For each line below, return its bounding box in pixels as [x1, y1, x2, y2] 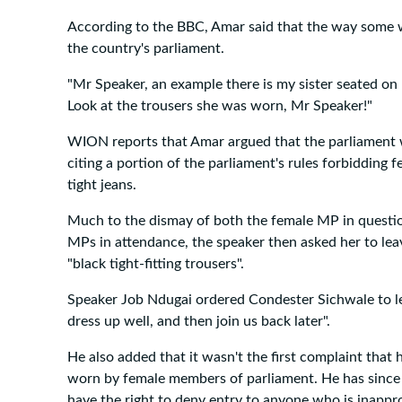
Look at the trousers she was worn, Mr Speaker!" [67, 99, 372, 114]
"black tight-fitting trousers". [67, 257, 244, 272]
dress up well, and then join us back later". [67, 314, 330, 329]
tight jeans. [67, 178, 136, 193]
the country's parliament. [67, 41, 224, 57]
